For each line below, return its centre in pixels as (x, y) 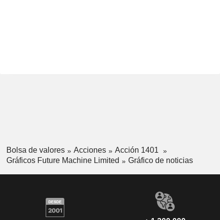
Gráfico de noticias (160, 160)
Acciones (90, 150)
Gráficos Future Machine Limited (63, 160)
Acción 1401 (137, 150)
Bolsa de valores (35, 150)
